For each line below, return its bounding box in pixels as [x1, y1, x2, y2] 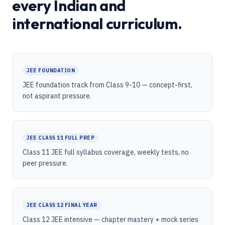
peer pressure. [23, 159, 68, 168]
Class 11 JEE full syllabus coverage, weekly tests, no [23, 148, 189, 157]
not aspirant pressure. [23, 91, 91, 100]
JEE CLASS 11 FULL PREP [27, 135, 94, 141]
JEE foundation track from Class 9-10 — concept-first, [23, 80, 192, 89]
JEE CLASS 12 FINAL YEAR [27, 202, 97, 208]
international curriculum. [12, 14, 182, 33]
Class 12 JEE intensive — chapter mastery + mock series [23, 215, 198, 224]
